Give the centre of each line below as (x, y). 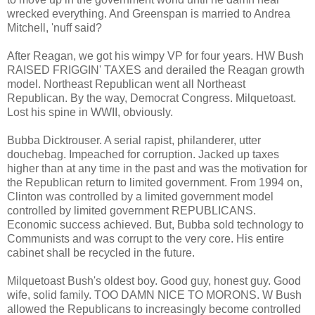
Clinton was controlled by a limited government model (140, 197)
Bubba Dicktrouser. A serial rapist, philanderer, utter (134, 141)
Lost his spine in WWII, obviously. (90, 112)
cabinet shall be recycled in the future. (101, 253)
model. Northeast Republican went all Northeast (126, 84)
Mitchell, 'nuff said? (54, 28)
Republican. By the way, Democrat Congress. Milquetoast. (152, 98)
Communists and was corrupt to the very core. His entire (146, 239)
